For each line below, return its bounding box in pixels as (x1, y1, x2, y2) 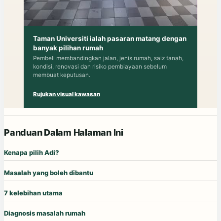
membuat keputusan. (33, 72, 90, 78)
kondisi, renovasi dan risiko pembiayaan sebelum (33, 63, 167, 70)
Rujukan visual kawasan (33, 91, 100, 98)
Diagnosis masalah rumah (4, 209, 85, 217)
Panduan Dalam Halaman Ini (4, 127, 123, 138)
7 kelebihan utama (4, 188, 63, 197)
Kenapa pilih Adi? (4, 148, 59, 156)
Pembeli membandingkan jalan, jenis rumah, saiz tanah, (33, 55, 184, 62)
